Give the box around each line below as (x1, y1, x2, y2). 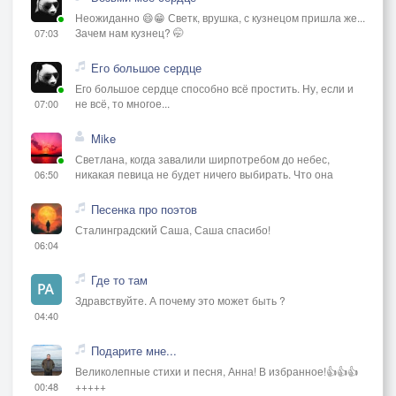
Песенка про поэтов (91, 200, 197, 217)
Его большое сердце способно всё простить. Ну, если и (75, 80, 354, 95)
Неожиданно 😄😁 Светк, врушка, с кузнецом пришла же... (75, 9, 365, 25)
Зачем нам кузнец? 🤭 (75, 24, 184, 40)
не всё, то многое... (75, 95, 170, 110)
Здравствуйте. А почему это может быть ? (75, 292, 286, 308)
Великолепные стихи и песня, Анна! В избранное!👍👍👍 (75, 362, 358, 378)
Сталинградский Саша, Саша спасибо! (75, 221, 270, 237)
